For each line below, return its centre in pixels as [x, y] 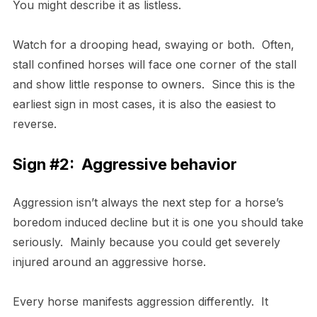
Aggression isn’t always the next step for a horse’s [148, 202]
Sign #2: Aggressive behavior [125, 164]
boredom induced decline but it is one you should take [158, 222]
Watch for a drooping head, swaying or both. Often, [153, 44]
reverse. [38, 123]
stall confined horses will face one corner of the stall [154, 64]
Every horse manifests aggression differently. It [140, 301]
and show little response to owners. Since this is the [154, 84]
